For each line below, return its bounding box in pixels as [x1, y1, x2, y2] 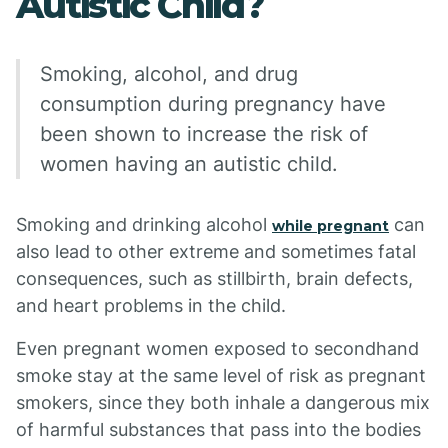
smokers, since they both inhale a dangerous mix [16, 392, 430, 413]
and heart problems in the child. [16, 295, 286, 316]
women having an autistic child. [40, 152, 338, 176]
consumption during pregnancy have [40, 92, 386, 116]
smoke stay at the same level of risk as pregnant [16, 365, 426, 386]
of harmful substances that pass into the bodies [16, 419, 421, 440]
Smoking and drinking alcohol [16, 214, 272, 235]
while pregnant [272, 217, 389, 235]
